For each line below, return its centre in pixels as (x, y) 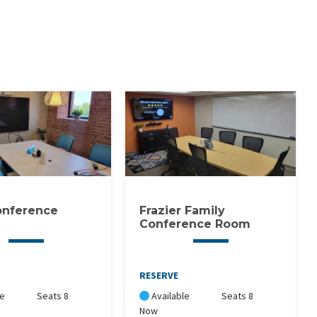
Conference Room (195, 224)
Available (170, 296)
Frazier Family (183, 211)
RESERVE (159, 276)
